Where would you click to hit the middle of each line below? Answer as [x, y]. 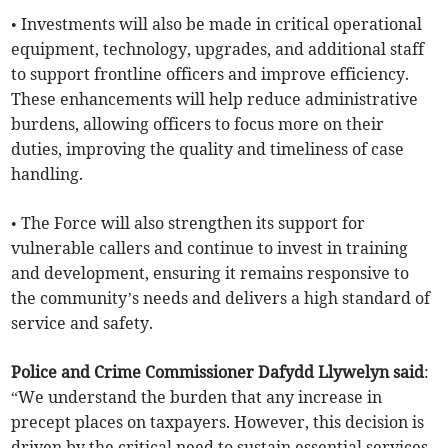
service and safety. [82, 323]
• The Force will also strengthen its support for [188, 223]
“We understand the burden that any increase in [197, 397]
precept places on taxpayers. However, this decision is [218, 422]
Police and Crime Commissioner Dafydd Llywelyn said [218, 372]
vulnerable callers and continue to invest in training [210, 248]
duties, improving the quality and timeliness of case [208, 149]
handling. [47, 174]
